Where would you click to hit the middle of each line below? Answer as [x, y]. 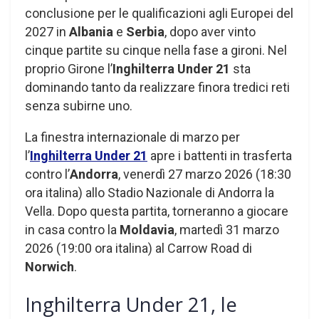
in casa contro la [72, 229]
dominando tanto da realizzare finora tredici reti [157, 87]
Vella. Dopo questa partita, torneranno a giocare [157, 211]
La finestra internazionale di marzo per [132, 137]
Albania [93, 31]
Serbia [145, 31]
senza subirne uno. [79, 105]
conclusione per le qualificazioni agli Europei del [159, 13]
